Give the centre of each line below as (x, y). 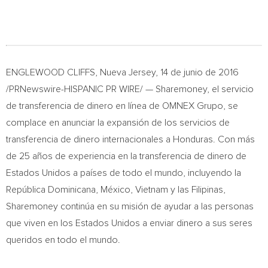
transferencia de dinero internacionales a (89, 139)
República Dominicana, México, (71, 190)
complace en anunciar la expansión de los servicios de (118, 123)
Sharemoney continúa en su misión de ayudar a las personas (130, 206)
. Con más (234, 139)
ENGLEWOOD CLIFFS (51, 72)
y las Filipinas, (197, 190)
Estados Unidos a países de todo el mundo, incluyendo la (124, 173)
